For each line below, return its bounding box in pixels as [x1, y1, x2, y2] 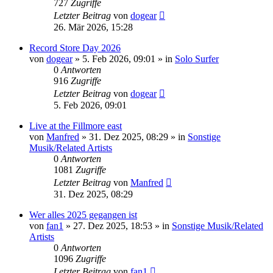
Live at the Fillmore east [29, 120, 122, 131]
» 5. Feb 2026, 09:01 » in [73, 53, 175, 64]
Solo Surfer [175, 53, 219, 64]
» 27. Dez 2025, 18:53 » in [63, 220, 172, 231]
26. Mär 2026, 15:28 [54, 21, 133, 32]
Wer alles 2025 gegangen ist [29, 209, 137, 220]
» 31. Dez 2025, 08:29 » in [79, 131, 188, 142]
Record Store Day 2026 [29, 42, 121, 53]
